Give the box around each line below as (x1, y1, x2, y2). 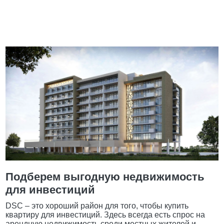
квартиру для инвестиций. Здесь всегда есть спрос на (5, 210, 205, 219)
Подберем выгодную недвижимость (5, 170, 205, 183)
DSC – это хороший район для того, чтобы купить (5, 201, 189, 210)
